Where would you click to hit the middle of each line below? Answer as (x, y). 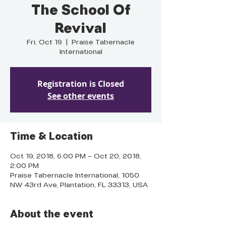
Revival (81, 29)
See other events (81, 96)
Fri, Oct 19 (44, 42)
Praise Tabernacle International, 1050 (75, 176)
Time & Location (51, 137)
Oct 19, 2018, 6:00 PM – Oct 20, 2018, (76, 156)
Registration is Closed (81, 83)
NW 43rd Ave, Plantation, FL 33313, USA (79, 185)
